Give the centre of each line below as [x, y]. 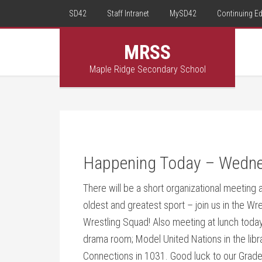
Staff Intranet [128, 13]
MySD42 [183, 13]
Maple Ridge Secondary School [147, 69]
